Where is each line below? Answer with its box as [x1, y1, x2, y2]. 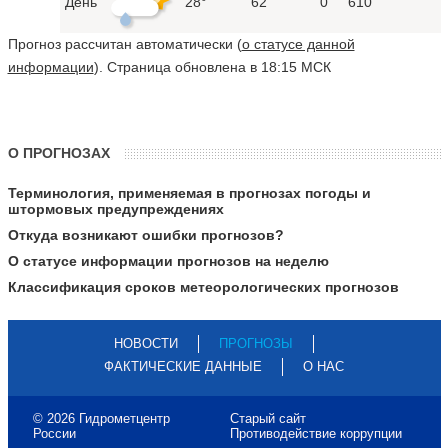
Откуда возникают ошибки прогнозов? [7, 226, 284, 243]
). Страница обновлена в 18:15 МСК [93, 58, 331, 75]
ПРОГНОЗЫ [219, 335, 293, 351]
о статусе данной [241, 35, 355, 52]
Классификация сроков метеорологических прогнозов [7, 278, 399, 295]
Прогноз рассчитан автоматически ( [7, 35, 242, 52]
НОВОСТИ [114, 335, 178, 351]
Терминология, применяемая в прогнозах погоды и [7, 184, 371, 201]
